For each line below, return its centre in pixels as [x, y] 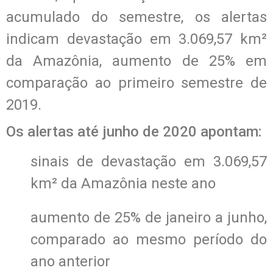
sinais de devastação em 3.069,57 [149, 161]
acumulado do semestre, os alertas [136, 17]
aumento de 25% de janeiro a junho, [149, 217]
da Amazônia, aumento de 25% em [136, 61]
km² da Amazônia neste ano [123, 183]
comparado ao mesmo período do [149, 239]
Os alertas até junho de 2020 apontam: [134, 131]
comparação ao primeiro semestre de [136, 83]
